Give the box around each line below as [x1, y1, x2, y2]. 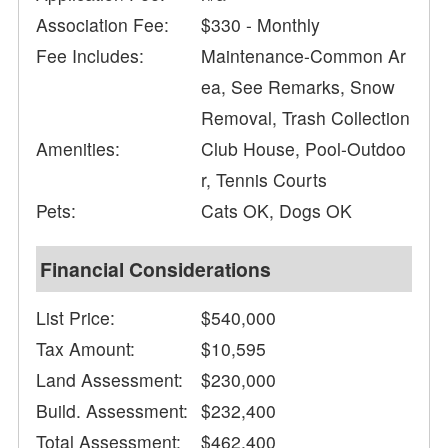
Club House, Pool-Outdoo [201, 136, 407, 162]
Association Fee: [36, 12, 170, 38]
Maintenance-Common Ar [201, 43, 407, 69]
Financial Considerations [40, 255, 272, 284]
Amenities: [36, 136, 121, 162]
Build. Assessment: [36, 398, 189, 424]
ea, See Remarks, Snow [201, 74, 396, 100]
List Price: [36, 305, 116, 331]
